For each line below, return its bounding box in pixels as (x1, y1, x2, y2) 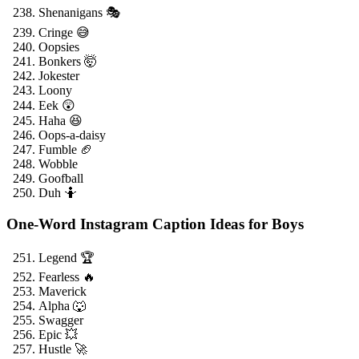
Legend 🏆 (38, 250, 95, 264)
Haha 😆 (38, 114, 83, 128)
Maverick (38, 284, 87, 298)
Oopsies (38, 40, 79, 54)
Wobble (38, 157, 78, 171)
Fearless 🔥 (38, 269, 95, 284)
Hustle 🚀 (38, 341, 87, 356)
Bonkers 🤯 (38, 54, 97, 69)
